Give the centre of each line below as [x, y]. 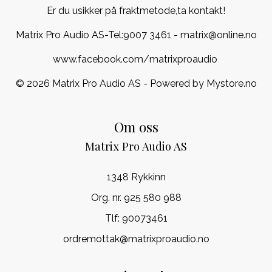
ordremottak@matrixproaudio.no [136, 239]
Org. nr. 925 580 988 [136, 198]
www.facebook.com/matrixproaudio [136, 59]
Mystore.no [231, 84]
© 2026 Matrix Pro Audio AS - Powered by [111, 84]
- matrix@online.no [214, 35]
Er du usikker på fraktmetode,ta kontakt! [136, 11]
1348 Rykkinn [136, 177]
